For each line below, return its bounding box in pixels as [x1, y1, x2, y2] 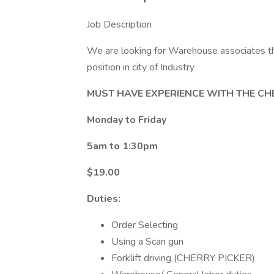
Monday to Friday [87, 113, 166, 127]
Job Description [87, 18, 152, 31]
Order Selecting [111, 218, 178, 232]
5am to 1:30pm [87, 139, 158, 153]
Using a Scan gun [111, 235, 183, 248]
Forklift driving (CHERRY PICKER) [111, 251, 255, 265]
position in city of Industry [87, 61, 194, 74]
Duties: [87, 192, 120, 206]
